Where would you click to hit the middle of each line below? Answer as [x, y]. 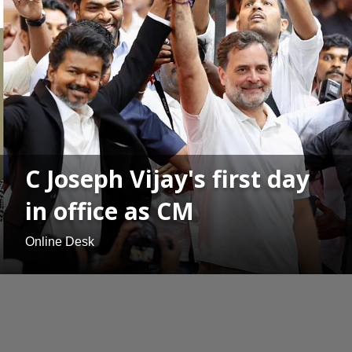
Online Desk [60, 242]
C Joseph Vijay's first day [167, 179]
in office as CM [110, 211]
